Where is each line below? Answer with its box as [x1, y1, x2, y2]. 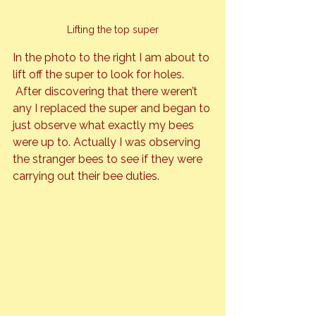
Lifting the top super [67, 24, 159, 36]
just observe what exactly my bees [13, 119, 197, 133]
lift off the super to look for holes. [13, 68, 187, 82]
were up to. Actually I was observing [13, 135, 203, 150]
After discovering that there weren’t [13, 85, 200, 99]
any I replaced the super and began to [13, 102, 213, 116]
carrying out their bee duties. [13, 169, 159, 183]
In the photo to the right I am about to [13, 51, 212, 65]
